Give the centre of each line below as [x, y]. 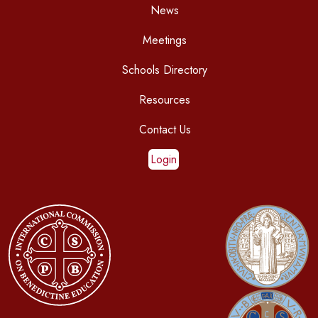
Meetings [165, 40]
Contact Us [165, 129]
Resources [165, 99]
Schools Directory [165, 70]
